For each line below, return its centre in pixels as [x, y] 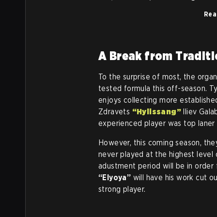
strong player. [122, 189]
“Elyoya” [115, 178]
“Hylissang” [157, 112]
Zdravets [115, 112]
